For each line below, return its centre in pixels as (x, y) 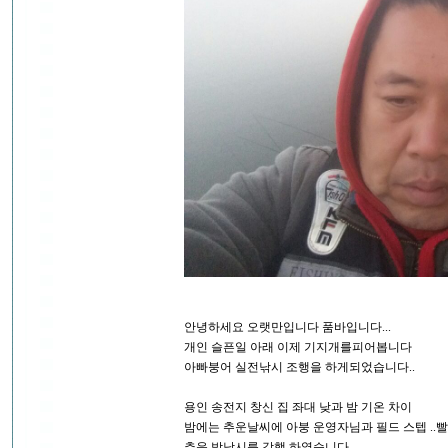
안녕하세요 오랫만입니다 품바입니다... (287, 327)
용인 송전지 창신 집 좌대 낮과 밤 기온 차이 (298, 407)
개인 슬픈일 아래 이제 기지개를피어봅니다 (298, 347)
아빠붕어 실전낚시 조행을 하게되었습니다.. (299, 367)
